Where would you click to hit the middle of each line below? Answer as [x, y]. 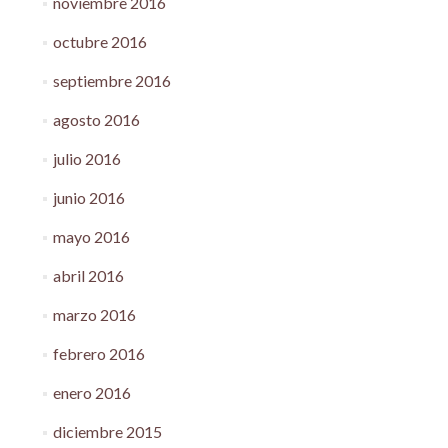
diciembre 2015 [107, 431]
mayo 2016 [91, 236]
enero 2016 [91, 392]
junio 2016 [88, 197]
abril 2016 [88, 275]
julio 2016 [86, 158]
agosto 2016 [96, 119]
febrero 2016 [98, 353]
